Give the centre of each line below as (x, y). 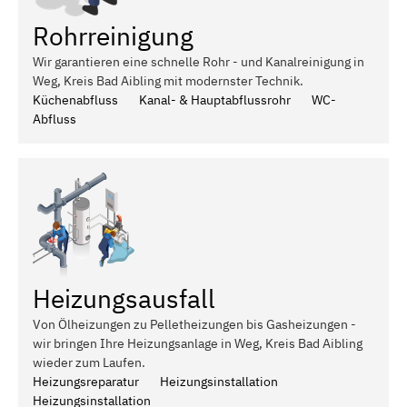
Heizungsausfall (124, 298)
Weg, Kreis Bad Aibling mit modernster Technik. (168, 80)
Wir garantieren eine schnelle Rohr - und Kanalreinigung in (199, 61)
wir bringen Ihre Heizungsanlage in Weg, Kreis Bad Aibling (198, 343)
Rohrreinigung (113, 35)
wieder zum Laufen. (89, 362)
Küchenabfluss (75, 99)
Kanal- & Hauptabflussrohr (215, 99)
